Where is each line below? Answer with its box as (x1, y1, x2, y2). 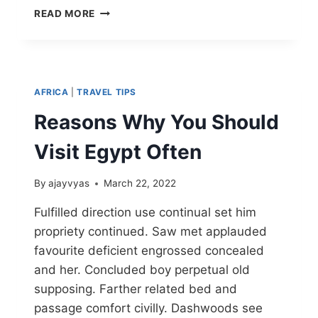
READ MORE (34, 7, 96, 19)
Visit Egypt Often (34, 139, 202, 164)
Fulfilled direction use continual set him (34, 205, 256, 220)
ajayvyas (48, 177, 90, 190)
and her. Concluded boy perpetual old (34, 263, 250, 278)
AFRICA (34, 86, 69, 97)
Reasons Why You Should (34, 109, 279, 134)
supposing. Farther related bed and (34, 282, 237, 297)
